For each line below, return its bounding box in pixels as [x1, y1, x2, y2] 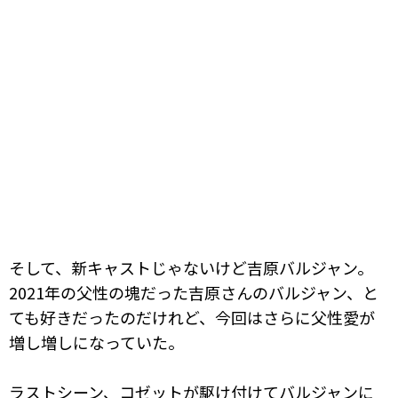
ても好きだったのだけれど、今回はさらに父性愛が [9, 306, 375, 330]
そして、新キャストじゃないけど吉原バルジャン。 [9, 256, 373, 280]
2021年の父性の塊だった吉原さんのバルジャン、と [9, 281, 378, 305]
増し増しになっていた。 [9, 330, 184, 354]
